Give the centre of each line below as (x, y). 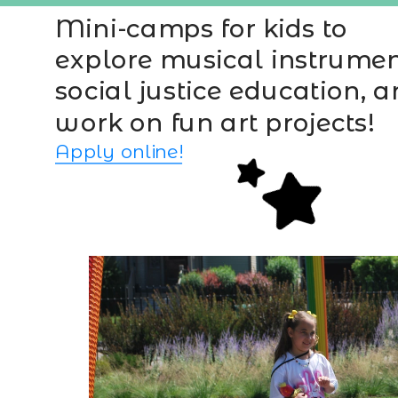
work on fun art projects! (214, 123)
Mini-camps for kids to (201, 28)
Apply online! (118, 152)
